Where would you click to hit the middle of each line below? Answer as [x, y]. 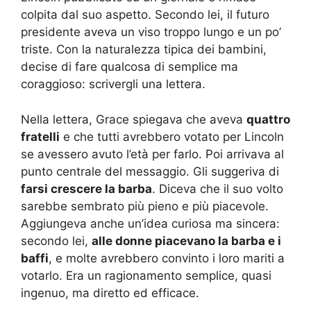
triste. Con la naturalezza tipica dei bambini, [144, 49]
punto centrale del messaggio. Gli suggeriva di [150, 171]
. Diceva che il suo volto [218, 188]
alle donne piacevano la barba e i [186, 241]
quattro [268, 119]
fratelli [40, 136]
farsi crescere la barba [86, 188]
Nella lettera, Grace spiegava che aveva [134, 119]
